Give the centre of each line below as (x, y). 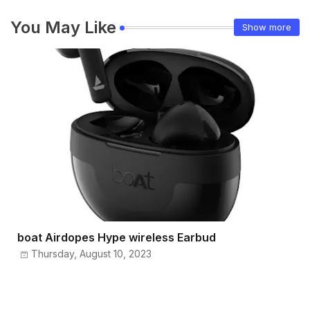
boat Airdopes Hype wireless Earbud (117, 237)
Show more (267, 27)
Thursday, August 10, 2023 (91, 253)
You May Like (63, 27)
